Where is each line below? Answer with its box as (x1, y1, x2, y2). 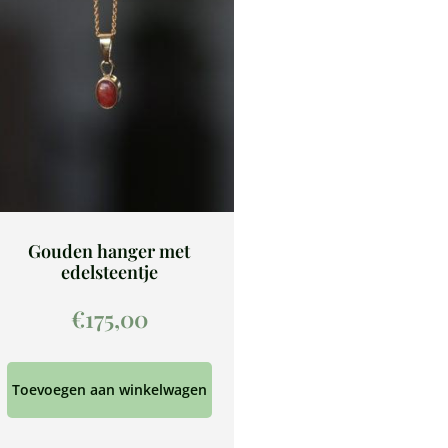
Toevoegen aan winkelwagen (11, 380, 207, 400)
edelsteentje (60, 260, 158, 285)
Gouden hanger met (28, 239, 190, 264)
